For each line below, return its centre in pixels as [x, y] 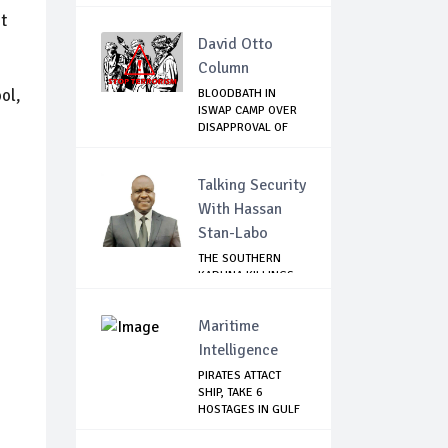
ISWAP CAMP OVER [247, 111]
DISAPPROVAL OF [243, 128]
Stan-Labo [233, 233]
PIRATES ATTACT [239, 376]
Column [223, 68]
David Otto [235, 44]
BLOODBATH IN [237, 94]
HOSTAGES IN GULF [249, 410]
